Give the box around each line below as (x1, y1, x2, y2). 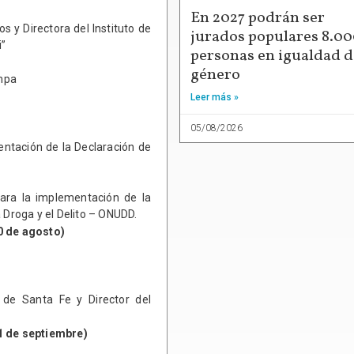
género (190, 64, 240, 87)
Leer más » (190, 92, 239, 104)
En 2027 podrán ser (190, 7, 325, 30)
